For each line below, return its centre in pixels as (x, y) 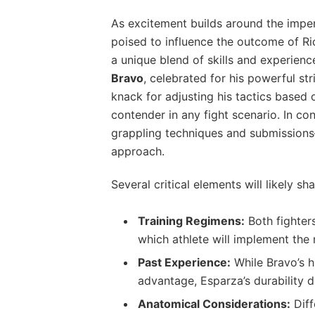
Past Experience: (184, 263)
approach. (137, 151)
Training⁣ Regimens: (191, 221)
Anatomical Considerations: (214, 304)
